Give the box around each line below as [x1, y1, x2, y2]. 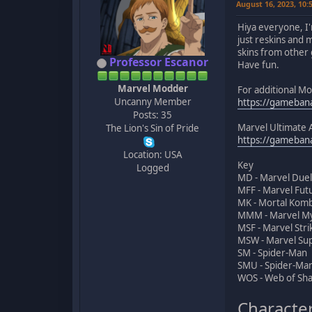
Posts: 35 [133, 108, 172, 121]
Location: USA [123, 148, 182, 161]
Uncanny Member [114, 95, 192, 108]
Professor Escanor [109, 54, 208, 70]
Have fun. [237, 58, 279, 71]
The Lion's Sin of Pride [106, 121, 199, 134]
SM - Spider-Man [237, 246, 307, 259]
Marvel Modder [117, 81, 188, 95]
